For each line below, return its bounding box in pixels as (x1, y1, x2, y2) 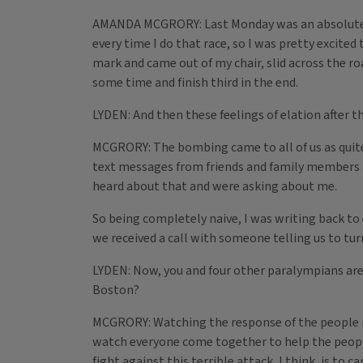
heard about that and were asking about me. (92, 177, 337, 196)
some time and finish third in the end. (92, 74, 298, 92)
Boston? (92, 281, 139, 300)
